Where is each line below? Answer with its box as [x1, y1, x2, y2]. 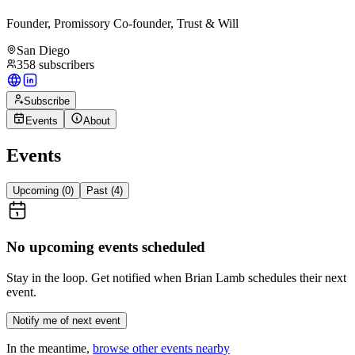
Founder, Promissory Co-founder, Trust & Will [6, 16, 239, 30]
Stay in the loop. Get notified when [6, 271, 185, 285]
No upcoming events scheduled [6, 239, 205, 256]
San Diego [17, 43, 70, 57]
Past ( [86, 184, 114, 197]
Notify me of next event [13, 315, 120, 327]
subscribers [39, 57, 94, 71]
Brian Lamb [185, 271, 245, 285]
